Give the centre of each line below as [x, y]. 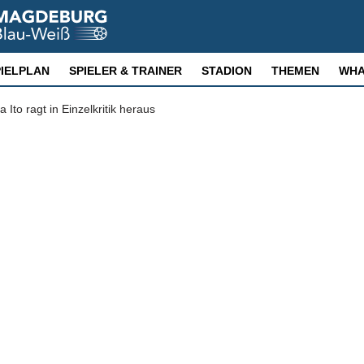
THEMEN [295, 71]
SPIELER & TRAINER [126, 71]
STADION [227, 71]
